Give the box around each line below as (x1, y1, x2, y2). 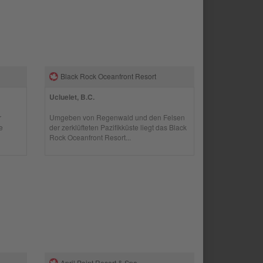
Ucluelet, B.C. (49, 92, 95, 102)
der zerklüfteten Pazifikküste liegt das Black (49, 122, 187, 132)
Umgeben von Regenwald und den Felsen (49, 112, 186, 122)
